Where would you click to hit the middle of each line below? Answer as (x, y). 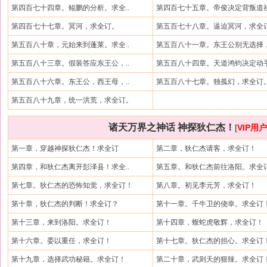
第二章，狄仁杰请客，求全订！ (206, 148)
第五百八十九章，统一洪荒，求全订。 (72, 100)
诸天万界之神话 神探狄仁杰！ (172, 127)
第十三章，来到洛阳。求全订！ (61, 222)
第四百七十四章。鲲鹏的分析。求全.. (70, 8)
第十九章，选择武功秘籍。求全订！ (69, 259)
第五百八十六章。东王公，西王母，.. (70, 82)
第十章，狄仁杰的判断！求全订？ (65, 204)
